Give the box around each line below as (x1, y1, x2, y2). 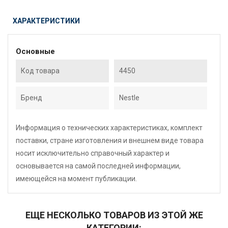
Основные (16, 47, 55, 56)
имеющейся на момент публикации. (16, 175, 137, 183)
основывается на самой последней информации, (16, 162, 181, 170)
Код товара (21, 67, 60, 75)
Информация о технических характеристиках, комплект (16, 124, 203, 132)
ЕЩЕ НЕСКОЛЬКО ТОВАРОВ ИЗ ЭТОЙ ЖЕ (25, 210, 203, 220)
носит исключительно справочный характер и (16, 149, 169, 157)
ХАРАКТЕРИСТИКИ (13, 17, 80, 25)
